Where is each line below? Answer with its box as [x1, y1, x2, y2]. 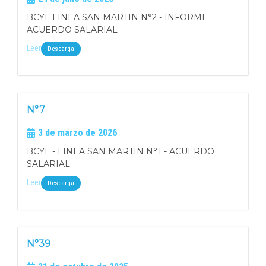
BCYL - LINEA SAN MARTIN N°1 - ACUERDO [27, 146, 214, 157]
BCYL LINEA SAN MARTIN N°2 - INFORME [27, 12, 208, 23]
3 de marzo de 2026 [38, 127, 117, 138]
